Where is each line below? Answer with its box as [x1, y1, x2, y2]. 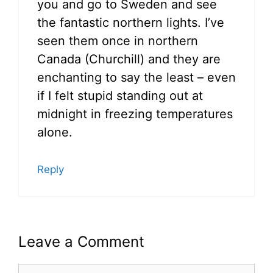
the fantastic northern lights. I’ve [37, 15, 224, 30]
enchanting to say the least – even [37, 70, 236, 85]
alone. [37, 125, 73, 140]
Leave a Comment [18, 233, 144, 251]
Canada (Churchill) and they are [37, 52, 221, 67]
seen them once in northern [37, 34, 198, 49]
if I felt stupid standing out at [37, 88, 203, 104]
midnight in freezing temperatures [37, 107, 233, 122]
